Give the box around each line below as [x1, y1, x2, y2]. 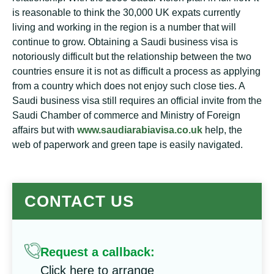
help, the [202, 125, 242, 135]
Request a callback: [40, 245, 155, 259]
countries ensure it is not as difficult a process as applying [12, 66, 261, 76]
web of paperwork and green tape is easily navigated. [12, 139, 243, 150]
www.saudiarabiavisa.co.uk [75, 125, 202, 135]
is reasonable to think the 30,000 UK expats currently [12, 7, 240, 18]
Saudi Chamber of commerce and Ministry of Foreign [12, 110, 240, 120]
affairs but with [12, 125, 75, 135]
